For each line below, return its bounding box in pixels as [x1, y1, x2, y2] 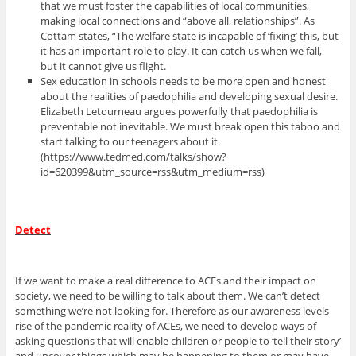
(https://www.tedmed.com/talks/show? [41, 149, 227, 164]
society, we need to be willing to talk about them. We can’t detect [14, 288, 320, 303]
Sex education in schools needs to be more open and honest [41, 74, 327, 89]
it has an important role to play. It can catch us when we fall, [41, 44, 323, 59]
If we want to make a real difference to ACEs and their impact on [14, 273, 316, 288]
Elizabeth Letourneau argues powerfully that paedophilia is [41, 104, 319, 119]
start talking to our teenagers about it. [41, 134, 221, 149]
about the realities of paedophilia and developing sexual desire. [41, 89, 339, 104]
